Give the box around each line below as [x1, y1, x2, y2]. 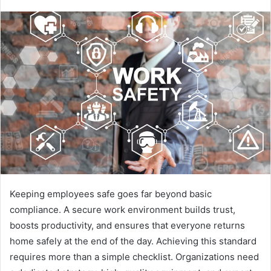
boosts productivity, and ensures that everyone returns [10, 219, 245, 231]
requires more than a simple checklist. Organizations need [10, 250, 259, 263]
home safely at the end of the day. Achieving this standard [10, 235, 256, 247]
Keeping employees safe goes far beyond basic [10, 188, 212, 200]
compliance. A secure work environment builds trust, [10, 203, 235, 215]
